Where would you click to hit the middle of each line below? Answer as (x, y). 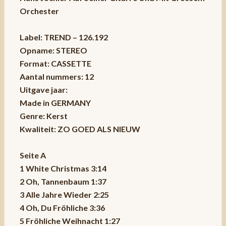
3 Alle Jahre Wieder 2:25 (64, 195)
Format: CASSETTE (55, 64)
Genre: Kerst (43, 116)
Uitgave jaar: (43, 90)
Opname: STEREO (53, 50)
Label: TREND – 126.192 (64, 37)
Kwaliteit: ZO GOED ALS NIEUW (80, 129)
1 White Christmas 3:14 (63, 168)
